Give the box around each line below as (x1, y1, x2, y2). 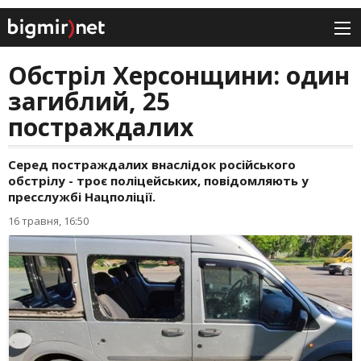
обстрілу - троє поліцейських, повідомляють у (8, 172, 309, 189)
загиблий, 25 (8, 85, 170, 118)
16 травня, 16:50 (8, 214, 89, 229)
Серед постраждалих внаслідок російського (8, 156, 296, 173)
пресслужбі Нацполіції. (8, 189, 156, 205)
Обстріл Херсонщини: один (8, 59, 350, 93)
